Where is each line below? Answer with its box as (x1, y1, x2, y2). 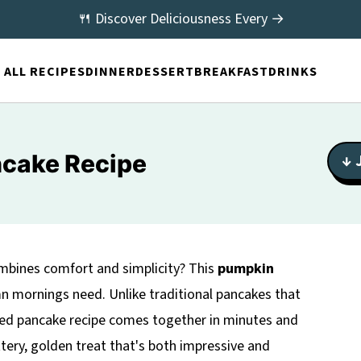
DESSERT (135, 62, 194, 81)
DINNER (85, 62, 135, 81)
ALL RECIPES (3, 62, 85, 81)
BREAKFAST (193, 62, 268, 81)
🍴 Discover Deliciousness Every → (77, 9, 284, 29)
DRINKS (268, 62, 317, 81)
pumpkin (218, 259, 274, 279)
